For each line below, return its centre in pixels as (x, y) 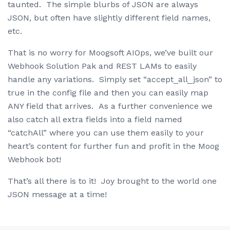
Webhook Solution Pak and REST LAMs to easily (102, 66)
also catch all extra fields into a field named (95, 120)
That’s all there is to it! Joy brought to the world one (112, 181)
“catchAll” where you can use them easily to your (106, 133)
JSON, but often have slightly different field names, (109, 18)
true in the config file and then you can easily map (108, 93)
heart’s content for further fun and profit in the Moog (113, 146)
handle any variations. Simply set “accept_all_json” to (115, 80)
